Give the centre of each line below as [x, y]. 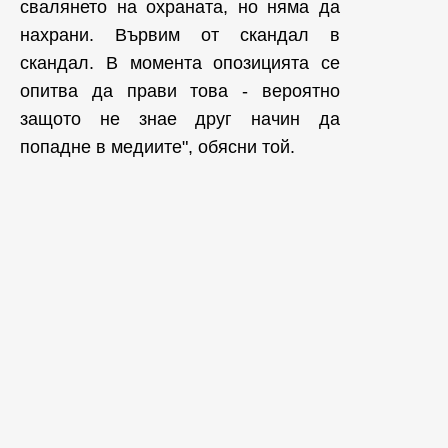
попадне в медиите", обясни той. [160, 147]
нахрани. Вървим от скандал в [180, 35]
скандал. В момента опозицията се [180, 63]
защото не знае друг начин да [180, 119]
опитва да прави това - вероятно [180, 91]
